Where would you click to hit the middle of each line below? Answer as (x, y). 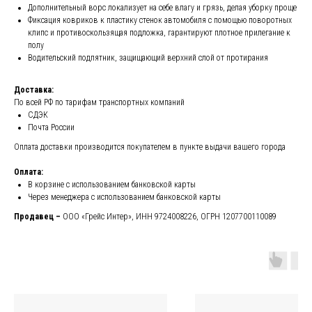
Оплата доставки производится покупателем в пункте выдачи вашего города (150, 147)
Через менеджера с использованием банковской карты (124, 197)
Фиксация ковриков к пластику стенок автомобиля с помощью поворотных (160, 21)
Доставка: (34, 90)
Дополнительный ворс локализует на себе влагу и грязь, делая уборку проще (162, 8)
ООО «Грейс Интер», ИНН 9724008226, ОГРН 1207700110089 (170, 217)
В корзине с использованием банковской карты (112, 185)
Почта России (51, 128)
